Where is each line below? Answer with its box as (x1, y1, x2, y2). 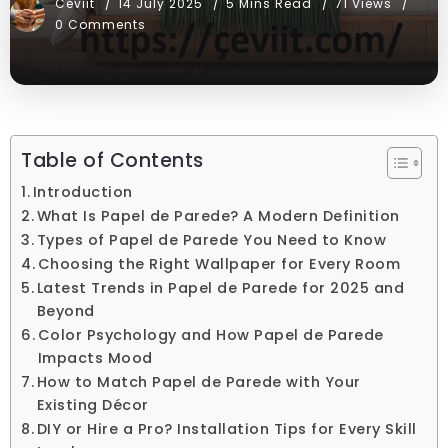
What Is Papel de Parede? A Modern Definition (36, 206, 400, 227)
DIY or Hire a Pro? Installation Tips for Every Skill (36, 419, 417, 440)
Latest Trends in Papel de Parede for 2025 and (36, 278, 405, 299)
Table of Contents (21, 147, 204, 175)
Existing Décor (36, 395, 149, 416)
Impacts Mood (37, 348, 153, 369)
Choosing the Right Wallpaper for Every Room (37, 254, 401, 275)
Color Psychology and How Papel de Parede (37, 325, 384, 346)
